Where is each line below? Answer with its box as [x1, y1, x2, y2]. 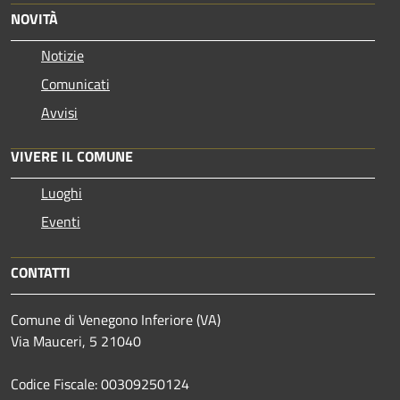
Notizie [41, 45, 84, 67]
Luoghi [41, 182, 82, 204]
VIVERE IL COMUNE [11, 146, 133, 168]
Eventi [41, 211, 80, 233]
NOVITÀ [11, 8, 58, 30]
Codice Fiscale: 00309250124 [11, 373, 189, 396]
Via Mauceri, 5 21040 [11, 330, 141, 353]
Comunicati [41, 73, 110, 96]
